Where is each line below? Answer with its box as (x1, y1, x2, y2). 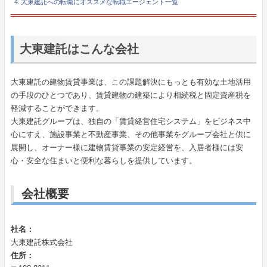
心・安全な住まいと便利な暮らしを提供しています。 (10, 156, 197, 166)
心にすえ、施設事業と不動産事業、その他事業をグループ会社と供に (10, 130, 251, 139)
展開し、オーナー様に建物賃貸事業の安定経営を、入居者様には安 (10, 143, 243, 153)
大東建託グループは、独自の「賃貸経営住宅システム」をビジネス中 (10, 117, 251, 126)
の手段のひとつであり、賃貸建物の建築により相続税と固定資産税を (10, 91, 251, 100)
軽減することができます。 (10, 104, 104, 113)
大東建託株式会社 (10, 238, 73, 247)
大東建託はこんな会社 (19, 42, 139, 56)
